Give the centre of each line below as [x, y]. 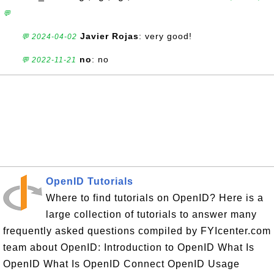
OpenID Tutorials [90, 181]
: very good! [165, 36]
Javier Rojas [109, 36]
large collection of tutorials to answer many [151, 214]
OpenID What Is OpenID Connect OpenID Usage [121, 264]
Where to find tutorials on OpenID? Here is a [155, 198]
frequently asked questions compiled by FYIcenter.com [137, 231]
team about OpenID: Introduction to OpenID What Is [129, 247]
